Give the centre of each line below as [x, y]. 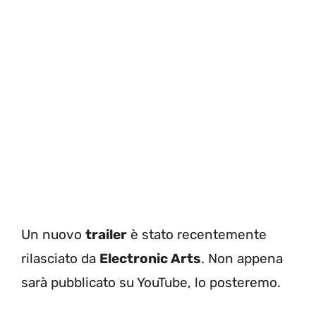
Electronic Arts [150, 258]
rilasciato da [60, 258]
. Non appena [242, 258]
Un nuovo [53, 234]
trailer [106, 234]
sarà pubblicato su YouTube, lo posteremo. [154, 282]
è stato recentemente [197, 234]
